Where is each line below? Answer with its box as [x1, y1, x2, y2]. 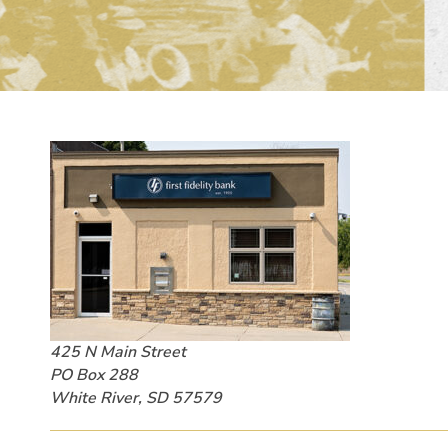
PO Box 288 [50, 364, 138, 387]
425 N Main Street [50, 341, 186, 364]
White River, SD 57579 [50, 387, 222, 410]
